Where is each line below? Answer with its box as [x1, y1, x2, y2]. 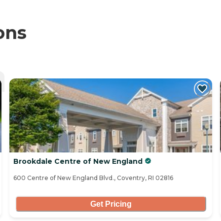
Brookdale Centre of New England [13, 157, 143, 166]
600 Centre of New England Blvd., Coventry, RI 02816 [13, 174, 173, 182]
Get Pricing [90, 199, 132, 208]
